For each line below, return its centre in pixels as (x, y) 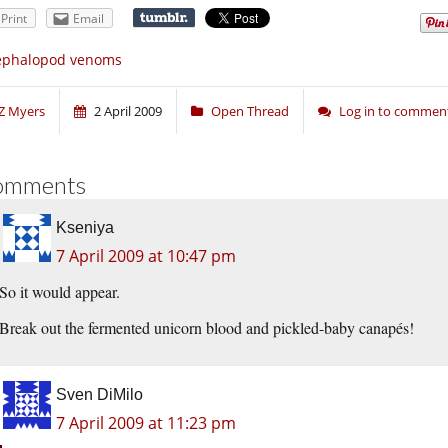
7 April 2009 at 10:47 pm (146, 256)
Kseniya (85, 228)
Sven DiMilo (99, 395)
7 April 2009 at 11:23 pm (146, 423)
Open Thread (250, 111)
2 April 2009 (128, 111)
